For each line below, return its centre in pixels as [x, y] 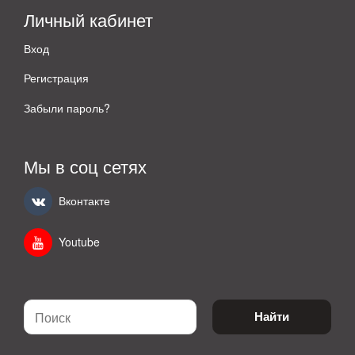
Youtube [79, 242]
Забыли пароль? [67, 108]
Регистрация [56, 78]
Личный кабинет [88, 19]
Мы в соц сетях [85, 166]
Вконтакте [84, 201]
